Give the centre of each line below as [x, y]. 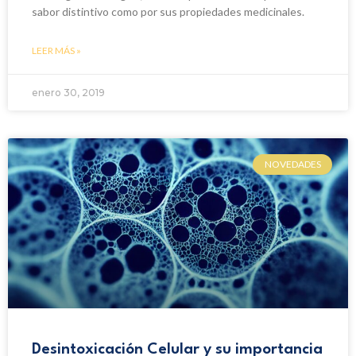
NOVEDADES [292, 164]
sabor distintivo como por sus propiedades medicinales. [168, 11]
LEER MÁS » [56, 50]
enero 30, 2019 [68, 92]
